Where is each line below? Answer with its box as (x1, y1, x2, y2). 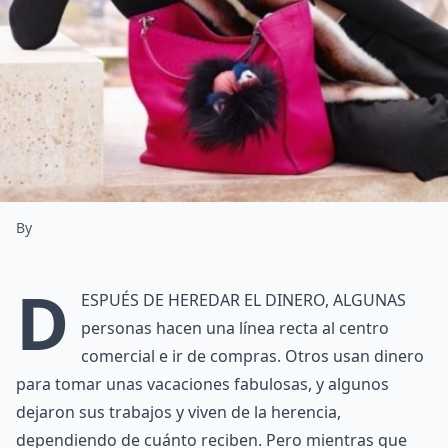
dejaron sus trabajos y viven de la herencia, (16, 401, 341, 423)
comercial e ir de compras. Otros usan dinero (81, 345, 424, 367)
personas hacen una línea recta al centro (81, 317, 389, 339)
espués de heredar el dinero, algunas (81, 289, 406, 311)
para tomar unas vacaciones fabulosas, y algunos (16, 373, 389, 395)
